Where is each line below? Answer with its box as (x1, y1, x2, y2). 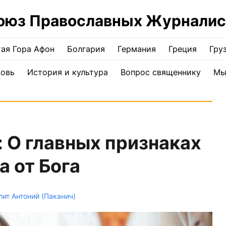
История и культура (27, 67, 108, 77)
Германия (118, 44, 156, 54)
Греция (168, 44, 197, 54)
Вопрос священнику (120, 67, 201, 77)
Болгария (67, 44, 105, 54)
